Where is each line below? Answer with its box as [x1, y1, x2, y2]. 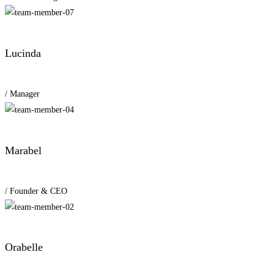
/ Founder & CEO [5, 186, 67, 196]
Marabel [5, 144, 42, 157]
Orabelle [5, 241, 43, 254]
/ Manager [5, 89, 40, 98]
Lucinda [5, 46, 41, 59]
